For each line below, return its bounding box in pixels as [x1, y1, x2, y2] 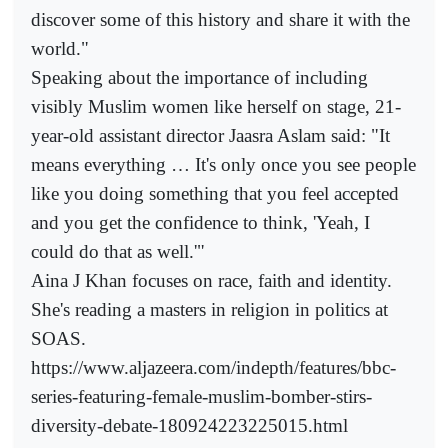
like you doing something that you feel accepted [31, 182, 399, 204]
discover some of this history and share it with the [31, 8, 410, 30]
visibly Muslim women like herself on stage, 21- [31, 95, 401, 117]
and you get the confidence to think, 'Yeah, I [31, 211, 370, 233]
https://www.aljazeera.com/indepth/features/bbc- [31, 356, 396, 378]
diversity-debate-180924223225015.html [31, 414, 348, 436]
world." [31, 37, 89, 59]
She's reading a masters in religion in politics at [31, 298, 388, 320]
